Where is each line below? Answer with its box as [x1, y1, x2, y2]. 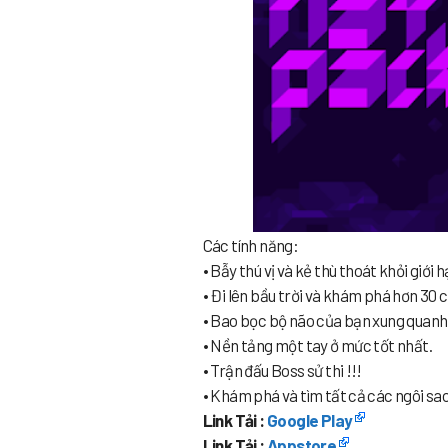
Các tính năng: [202, 234, 299, 255]
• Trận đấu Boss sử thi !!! [202, 359, 362, 380]
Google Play [266, 409, 353, 430]
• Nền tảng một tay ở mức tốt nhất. [202, 334, 433, 355]
